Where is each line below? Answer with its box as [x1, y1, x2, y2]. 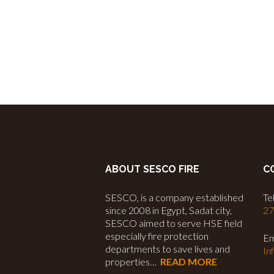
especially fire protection [105, 230, 209, 242]
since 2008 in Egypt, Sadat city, [105, 204, 232, 217]
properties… [105, 256, 160, 268]
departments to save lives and [105, 243, 230, 255]
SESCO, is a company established [105, 191, 243, 204]
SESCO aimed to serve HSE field [105, 217, 242, 229]
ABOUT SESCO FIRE [105, 163, 199, 176]
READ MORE [160, 256, 217, 268]
